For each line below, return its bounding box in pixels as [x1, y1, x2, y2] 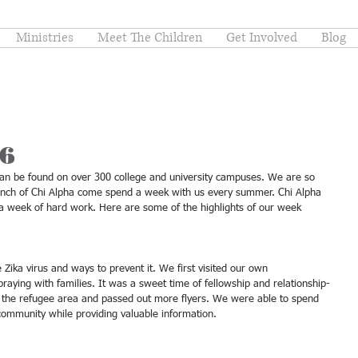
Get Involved [225, 29, 297, 46]
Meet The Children [97, 29, 202, 46]
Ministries [15, 29, 74, 46]
